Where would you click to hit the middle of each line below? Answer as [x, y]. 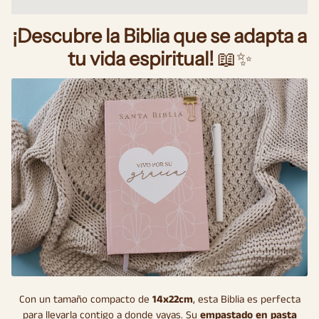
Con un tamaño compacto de [85, 299]
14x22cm [172, 299]
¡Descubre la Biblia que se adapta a [159, 36]
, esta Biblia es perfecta [246, 299]
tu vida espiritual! [140, 59]
